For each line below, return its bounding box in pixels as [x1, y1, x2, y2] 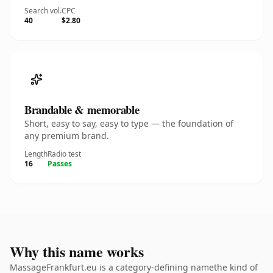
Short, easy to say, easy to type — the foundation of [24, 118, 233, 129]
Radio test [48, 149, 81, 159]
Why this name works [10, 241, 144, 262]
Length [24, 149, 48, 159]
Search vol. [24, 5, 62, 16]
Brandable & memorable [24, 101, 140, 118]
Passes [48, 158, 72, 169]
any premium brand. [24, 130, 109, 141]
